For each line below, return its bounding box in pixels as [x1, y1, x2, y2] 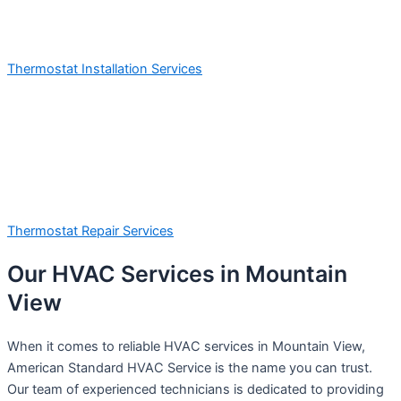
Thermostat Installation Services [7, 60, 202, 77]
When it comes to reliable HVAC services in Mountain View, [7, 338, 365, 355]
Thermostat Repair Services [7, 222, 174, 239]
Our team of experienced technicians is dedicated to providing [7, 381, 384, 398]
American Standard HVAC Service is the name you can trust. [7, 360, 372, 377]
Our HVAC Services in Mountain [7, 260, 347, 288]
